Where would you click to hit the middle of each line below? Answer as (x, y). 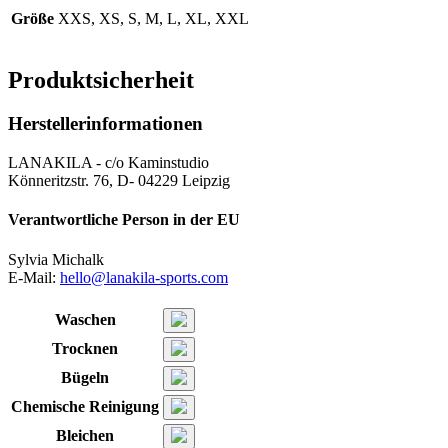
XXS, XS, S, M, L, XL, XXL (153, 18)
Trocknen (85, 349)
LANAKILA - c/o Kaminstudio (108, 163)
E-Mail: (34, 277)
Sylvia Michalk (56, 259)
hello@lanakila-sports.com (144, 277)
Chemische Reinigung (85, 407)
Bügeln (85, 378)
